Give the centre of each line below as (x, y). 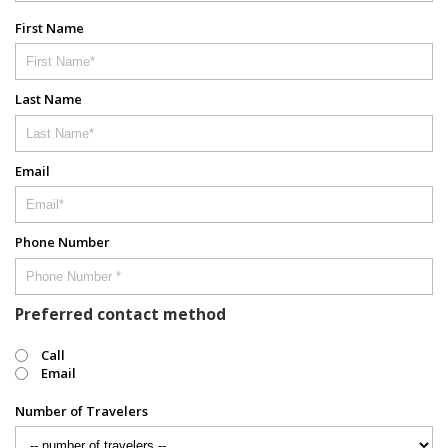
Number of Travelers (81, 410)
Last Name (48, 99)
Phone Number (62, 242)
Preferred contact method (120, 313)
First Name (49, 27)
